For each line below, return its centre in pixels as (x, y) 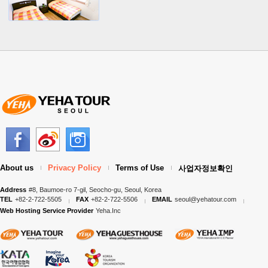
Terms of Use (140, 168)
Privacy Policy (74, 168)
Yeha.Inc (108, 211)
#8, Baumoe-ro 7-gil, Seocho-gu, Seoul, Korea (95, 190)
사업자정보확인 (205, 168)
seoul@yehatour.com (205, 199)
